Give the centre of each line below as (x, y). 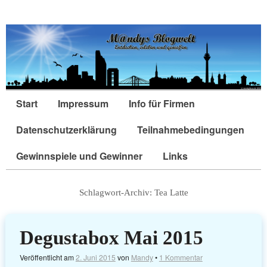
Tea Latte (171, 193)
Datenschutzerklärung (66, 130)
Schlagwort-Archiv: (117, 193)
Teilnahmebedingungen (191, 130)
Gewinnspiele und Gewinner (79, 156)
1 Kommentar (181, 257)
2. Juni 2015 (95, 257)
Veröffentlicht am (47, 257)
